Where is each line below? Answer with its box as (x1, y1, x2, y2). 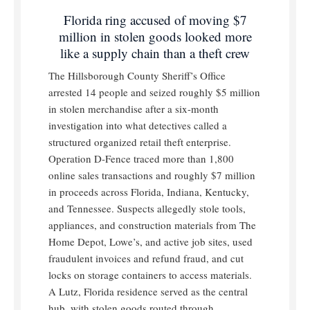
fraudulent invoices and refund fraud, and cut (48, 251, 244, 266)
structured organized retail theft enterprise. (48, 135, 231, 149)
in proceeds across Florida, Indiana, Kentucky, (48, 185, 249, 199)
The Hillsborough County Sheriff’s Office (48, 69, 226, 83)
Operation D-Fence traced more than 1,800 (48, 152, 234, 166)
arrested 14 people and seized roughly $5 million (48, 85, 260, 100)
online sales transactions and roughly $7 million (48, 168, 255, 183)
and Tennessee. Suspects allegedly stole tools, (48, 201, 246, 216)
